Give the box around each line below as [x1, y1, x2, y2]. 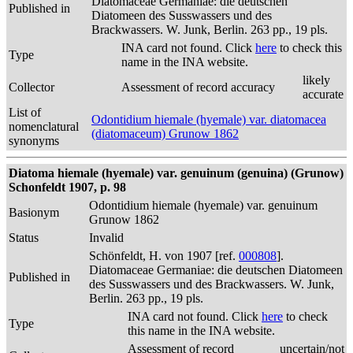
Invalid [89, 231, 124, 244]
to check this [277, 41, 342, 54]
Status [9, 231, 39, 244]
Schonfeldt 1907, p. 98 [9, 180, 126, 194]
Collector [9, 80, 54, 94]
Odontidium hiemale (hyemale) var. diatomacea [91, 113, 326, 126]
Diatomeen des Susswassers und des [91, 9, 272, 22]
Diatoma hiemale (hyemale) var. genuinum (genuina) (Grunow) [9, 166, 344, 180]
